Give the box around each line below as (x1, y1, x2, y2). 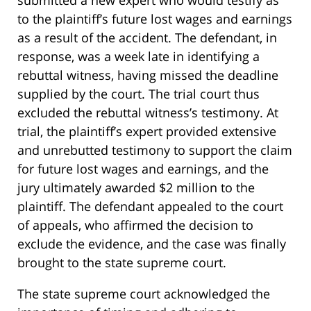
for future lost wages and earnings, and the (17, 160, 269, 178)
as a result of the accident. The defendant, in (17, 29, 277, 47)
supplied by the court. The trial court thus (17, 85, 260, 103)
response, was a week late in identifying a (17, 48, 260, 65)
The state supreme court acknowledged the (17, 285, 270, 303)
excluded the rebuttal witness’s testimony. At (17, 104, 278, 121)
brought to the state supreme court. (17, 254, 226, 271)
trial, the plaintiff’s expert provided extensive (17, 123, 276, 140)
